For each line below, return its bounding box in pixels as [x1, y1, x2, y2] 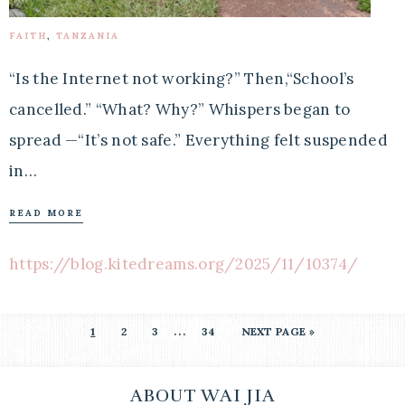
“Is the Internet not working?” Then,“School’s [9, 69, 354, 89]
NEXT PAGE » [240, 325, 315, 338]
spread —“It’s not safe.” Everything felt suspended [9, 130, 388, 150]
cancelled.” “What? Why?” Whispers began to [9, 99, 351, 119]
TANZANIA [56, 30, 119, 42]
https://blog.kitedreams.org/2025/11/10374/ [9, 254, 359, 274]
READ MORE [9, 207, 83, 219]
